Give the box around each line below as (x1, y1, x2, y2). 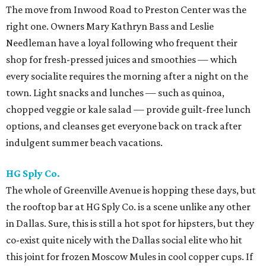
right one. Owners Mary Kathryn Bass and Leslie (6, 20, 214, 33)
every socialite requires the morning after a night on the (6, 70, 248, 83)
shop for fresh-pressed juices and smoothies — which (6, 53, 237, 66)
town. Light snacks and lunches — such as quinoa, (6, 87, 224, 99)
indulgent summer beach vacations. (6, 137, 163, 149)
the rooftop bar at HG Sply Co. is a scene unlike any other (6, 201, 251, 213)
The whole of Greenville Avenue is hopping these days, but (6, 184, 256, 197)
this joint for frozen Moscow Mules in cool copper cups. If (6, 251, 253, 263)
